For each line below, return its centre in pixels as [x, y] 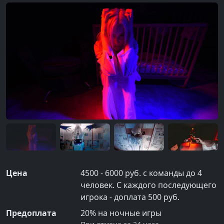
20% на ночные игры [121, 213]
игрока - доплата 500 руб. [130, 197]
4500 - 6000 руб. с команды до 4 [141, 173]
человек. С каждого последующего [149, 185]
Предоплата [31, 213]
